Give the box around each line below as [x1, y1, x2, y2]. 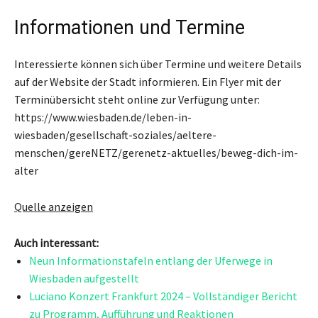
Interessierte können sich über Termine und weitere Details [14, 57, 302, 71]
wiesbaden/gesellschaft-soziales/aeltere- [14, 128, 216, 142]
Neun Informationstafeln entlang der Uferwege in [29, 253, 273, 268]
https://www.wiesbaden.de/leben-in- [14, 110, 192, 124]
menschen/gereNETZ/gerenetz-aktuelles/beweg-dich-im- [14, 146, 298, 160]
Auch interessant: [14, 236, 99, 250]
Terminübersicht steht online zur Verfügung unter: [14, 92, 260, 106]
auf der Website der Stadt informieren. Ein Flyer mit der [14, 75, 281, 89]
